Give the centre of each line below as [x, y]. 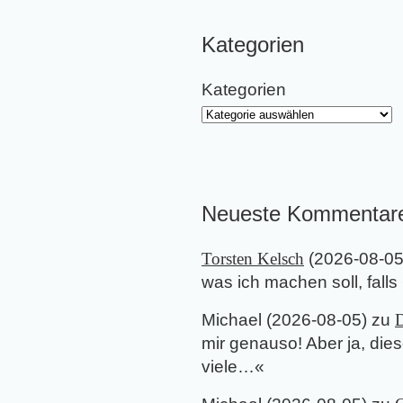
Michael [232, 320]
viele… [228, 367]
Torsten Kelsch [253, 259]
